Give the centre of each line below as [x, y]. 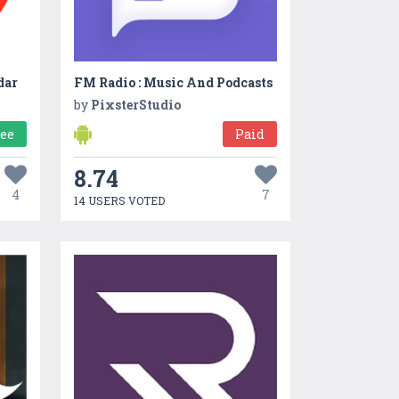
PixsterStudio [135, 105]
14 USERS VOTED [119, 201]
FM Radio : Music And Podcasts [173, 83]
